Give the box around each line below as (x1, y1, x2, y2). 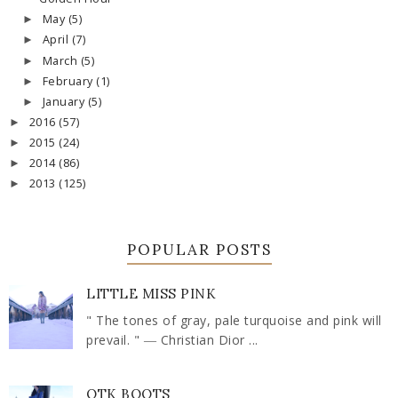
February (42, 73, 97, 89)
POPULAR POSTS (126, 240, 272, 260)
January (42, 93, 88, 109)
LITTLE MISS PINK (86, 285, 217, 303)
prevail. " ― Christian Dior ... (86, 330, 259, 348)
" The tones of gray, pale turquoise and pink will (86, 311, 382, 329)
